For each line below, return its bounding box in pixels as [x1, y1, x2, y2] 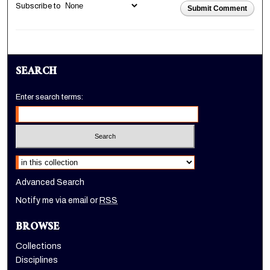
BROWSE [16, 218, 60, 238]
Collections [16, 241, 62, 251]
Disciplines [16, 255, 58, 265]
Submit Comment [187, 4, 247, 13]
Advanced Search [16, 177, 85, 187]
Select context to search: [16, 152, 104, 162]
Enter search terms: [16, 93, 84, 102]
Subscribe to [16, 1, 63, 10]
